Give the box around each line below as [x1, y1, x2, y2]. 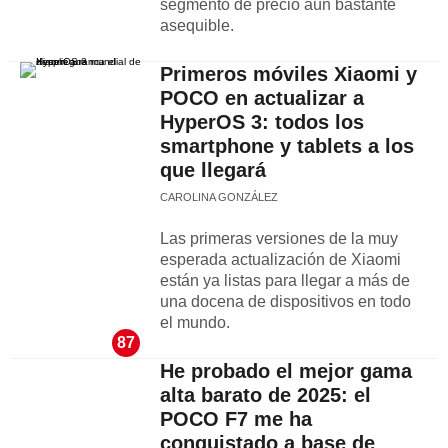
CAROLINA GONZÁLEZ [160, 191, 278, 203]
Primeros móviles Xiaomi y [160, 63, 417, 85]
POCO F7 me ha [160, 408, 312, 430]
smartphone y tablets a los [160, 135, 414, 157]
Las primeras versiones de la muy [160, 230, 398, 247]
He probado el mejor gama [160, 360, 412, 382]
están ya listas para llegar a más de [160, 272, 410, 289]
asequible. [160, 17, 234, 34]
